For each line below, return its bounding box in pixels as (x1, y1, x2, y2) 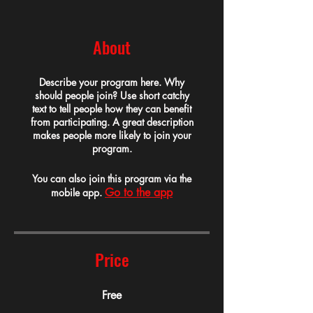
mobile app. (51, 186, 102, 200)
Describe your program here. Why (39, 75, 184, 89)
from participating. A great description (30, 115, 194, 129)
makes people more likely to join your (32, 129, 191, 143)
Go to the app (105, 185, 173, 201)
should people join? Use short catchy (34, 89, 189, 103)
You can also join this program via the (32, 172, 191, 186)
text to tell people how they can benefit (32, 102, 191, 116)
